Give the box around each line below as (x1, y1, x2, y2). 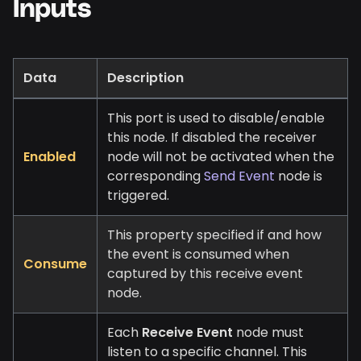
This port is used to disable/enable (107, 109, 325, 128)
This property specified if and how (107, 226, 322, 245)
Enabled (23, 147, 76, 167)
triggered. (107, 186, 169, 205)
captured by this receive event (107, 264, 303, 284)
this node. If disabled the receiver (107, 128, 317, 147)
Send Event (204, 167, 275, 186)
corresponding (107, 167, 204, 186)
